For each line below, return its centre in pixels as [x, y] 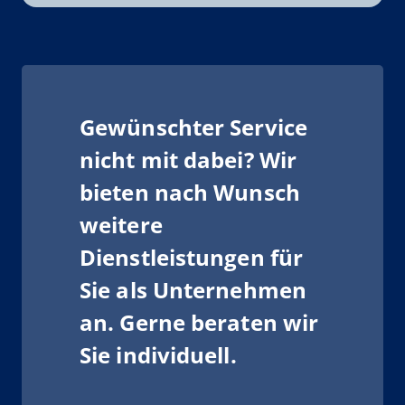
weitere [121, 225]
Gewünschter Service [193, 127]
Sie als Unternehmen [193, 290]
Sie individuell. [158, 355]
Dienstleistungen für [192, 258]
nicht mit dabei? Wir [188, 160]
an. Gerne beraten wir [199, 323]
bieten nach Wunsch [190, 193]
